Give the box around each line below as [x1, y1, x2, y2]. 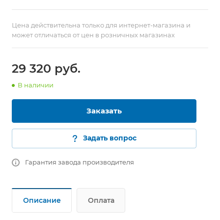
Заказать [86, 106, 122, 115]
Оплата [88, 196, 114, 205]
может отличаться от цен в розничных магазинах [12, 31, 175, 39]
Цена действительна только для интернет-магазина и [12, 21, 191, 29]
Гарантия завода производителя [25, 158, 134, 166]
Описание [23, 196, 61, 205]
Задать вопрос [82, 134, 137, 142]
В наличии [18, 81, 54, 89]
